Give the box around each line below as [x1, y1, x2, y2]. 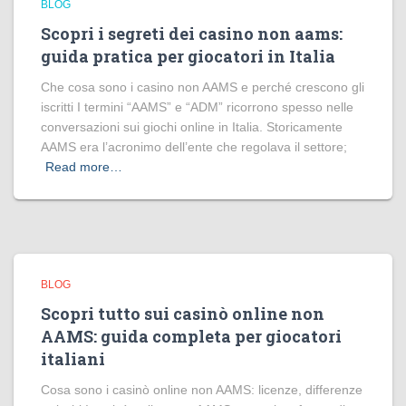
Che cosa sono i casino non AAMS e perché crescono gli [41, 80, 364, 94]
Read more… [45, 159, 122, 174]
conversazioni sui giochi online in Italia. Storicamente [41, 120, 343, 134]
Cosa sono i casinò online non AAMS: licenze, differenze [41, 382, 362, 397]
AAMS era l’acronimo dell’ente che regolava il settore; [41, 140, 347, 154]
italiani [41, 348, 105, 370]
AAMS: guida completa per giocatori [41, 325, 342, 347]
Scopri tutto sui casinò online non [41, 303, 324, 324]
